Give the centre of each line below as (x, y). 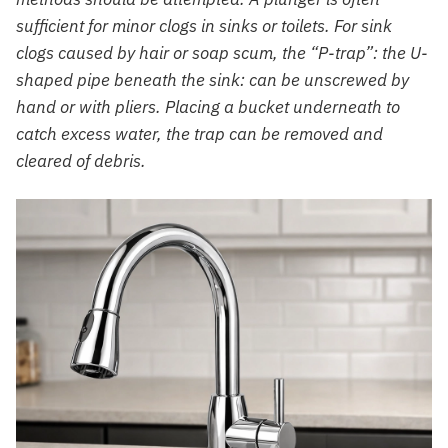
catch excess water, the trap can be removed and (199, 134)
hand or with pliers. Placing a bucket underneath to (208, 107)
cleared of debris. (81, 161)
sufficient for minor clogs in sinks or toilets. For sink (204, 26)
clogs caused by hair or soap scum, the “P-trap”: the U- (222, 53)
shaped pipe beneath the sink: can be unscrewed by (212, 80)
